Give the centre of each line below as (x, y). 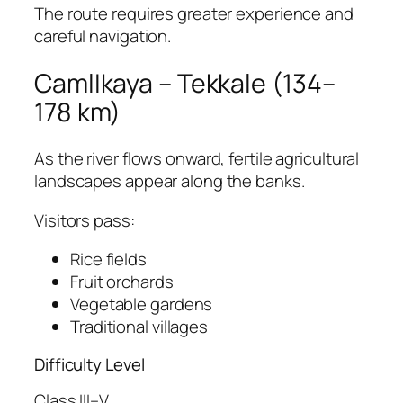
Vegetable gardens (142, 304)
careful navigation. (103, 36)
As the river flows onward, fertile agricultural (197, 159)
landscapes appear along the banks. (170, 181)
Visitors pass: (85, 220)
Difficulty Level (90, 364)
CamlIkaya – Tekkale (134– (185, 83)
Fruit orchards (122, 282)
